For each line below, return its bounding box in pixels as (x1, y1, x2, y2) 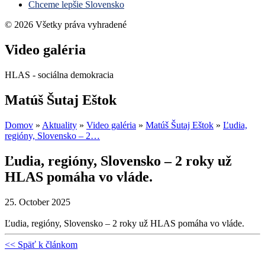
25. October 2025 (5, 196, 70, 207)
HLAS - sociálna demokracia (5, 70, 114, 80)
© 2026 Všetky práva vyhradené (5, 20, 127, 30)
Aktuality (42, 119, 77, 130)
